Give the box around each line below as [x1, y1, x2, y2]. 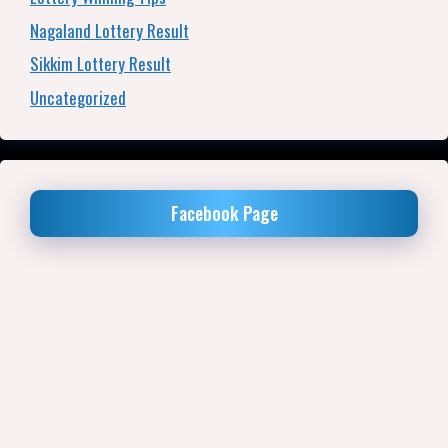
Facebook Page [170, 199, 278, 226]
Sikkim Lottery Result [30, 51, 171, 76]
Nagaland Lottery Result [30, 17, 189, 43]
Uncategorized [30, 84, 126, 110]
